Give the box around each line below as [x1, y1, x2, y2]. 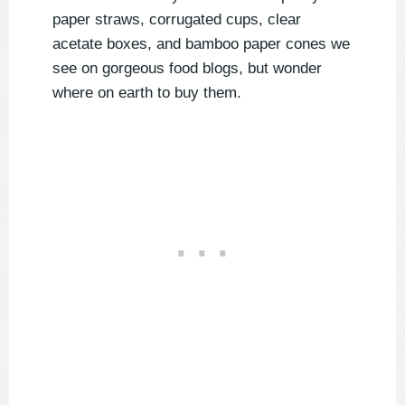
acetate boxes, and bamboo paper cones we [52, 35, 350, 53]
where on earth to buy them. [52, 84, 241, 102]
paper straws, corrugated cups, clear [52, 11, 301, 29]
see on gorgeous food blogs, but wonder [52, 60, 322, 78]
